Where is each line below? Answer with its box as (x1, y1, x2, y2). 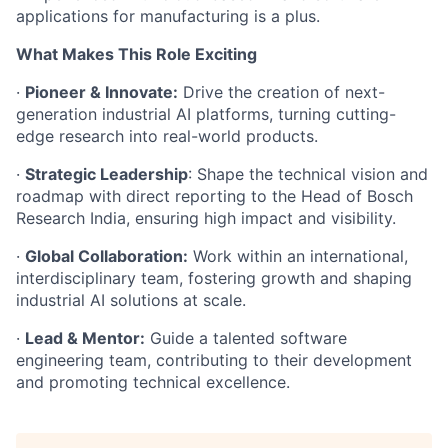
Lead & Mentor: (25, 327, 145, 348)
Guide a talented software (145, 327, 347, 348)
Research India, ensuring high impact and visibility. (16, 207, 396, 228)
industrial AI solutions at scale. (16, 289, 246, 310)
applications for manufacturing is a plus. (16, 5, 320, 26)
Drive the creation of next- (178, 81, 385, 102)
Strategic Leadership (25, 163, 188, 184)
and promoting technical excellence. (16, 371, 290, 392)
